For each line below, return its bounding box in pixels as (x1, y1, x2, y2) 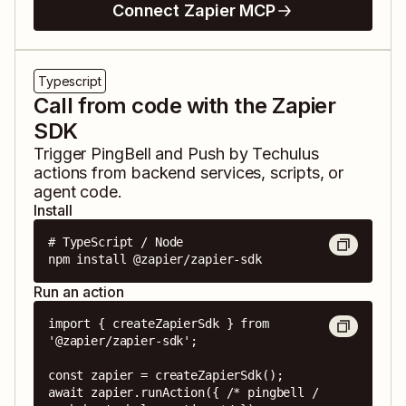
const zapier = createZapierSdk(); (48, 368, 284, 383)
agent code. (34, 182, 123, 202)
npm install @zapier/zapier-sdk (48, 252, 262, 267)
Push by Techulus (188, 144, 319, 164)
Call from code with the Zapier (34, 92, 336, 120)
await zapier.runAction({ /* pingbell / (48, 385, 319, 401)
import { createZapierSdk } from (48, 316, 269, 332)
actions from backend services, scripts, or (34, 163, 344, 183)
